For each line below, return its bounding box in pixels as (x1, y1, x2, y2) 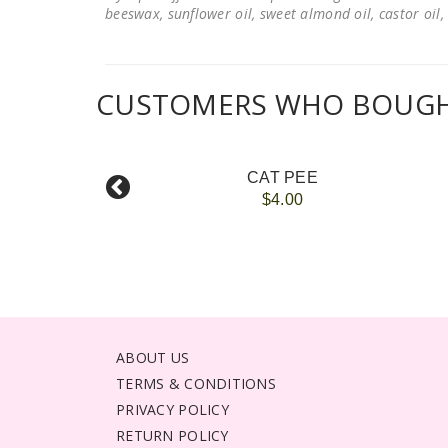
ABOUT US (116, 348, 190, 368)
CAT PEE (246, 169, 318, 187)
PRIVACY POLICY (116, 400, 229, 420)
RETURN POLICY (116, 426, 229, 446)
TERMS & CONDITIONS (116, 374, 277, 394)
